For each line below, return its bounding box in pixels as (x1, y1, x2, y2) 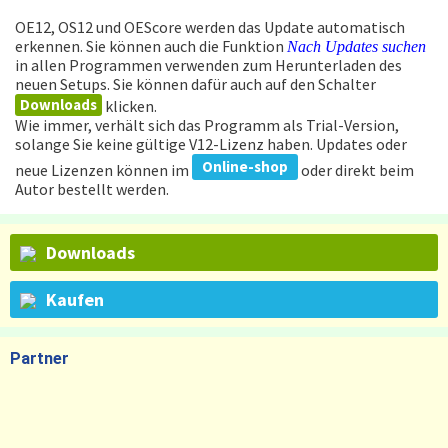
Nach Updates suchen (287, 37, 426, 55)
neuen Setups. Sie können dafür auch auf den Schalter (15, 73, 376, 94)
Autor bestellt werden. (15, 178, 169, 199)
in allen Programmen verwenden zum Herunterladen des (15, 54, 402, 75)
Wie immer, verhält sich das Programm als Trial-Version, (15, 114, 399, 135)
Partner (10, 348, 69, 368)
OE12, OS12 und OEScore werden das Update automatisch (15, 16, 405, 37)
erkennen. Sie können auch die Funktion (15, 35, 287, 56)
